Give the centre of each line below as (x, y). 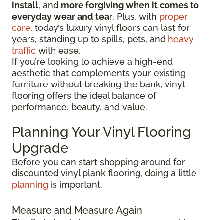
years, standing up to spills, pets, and (90, 39)
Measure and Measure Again (77, 210)
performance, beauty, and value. (80, 107)
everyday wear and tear (62, 17)
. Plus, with (136, 17)
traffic (24, 51)
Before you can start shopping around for (98, 162)
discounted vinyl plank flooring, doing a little (104, 173)
